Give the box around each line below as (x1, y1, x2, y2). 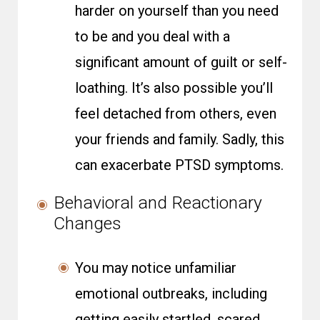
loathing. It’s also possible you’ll (75, 79, 273, 96)
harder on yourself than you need (75, 2, 279, 19)
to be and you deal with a (75, 28, 230, 45)
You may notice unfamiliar (75, 259, 236, 276)
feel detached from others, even (75, 105, 276, 122)
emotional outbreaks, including (75, 285, 267, 302)
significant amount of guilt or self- (75, 54, 287, 71)
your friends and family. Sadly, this (75, 131, 284, 148)
